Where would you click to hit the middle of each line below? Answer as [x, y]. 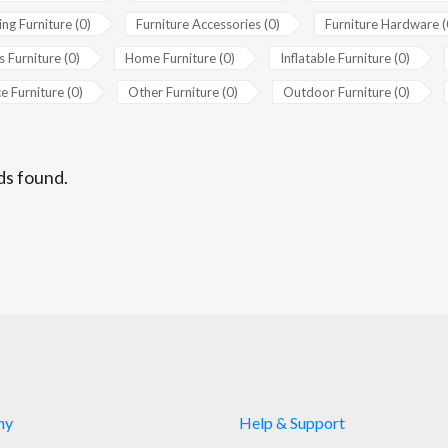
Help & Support [292, 422]
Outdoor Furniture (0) [346, 92]
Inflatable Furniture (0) [344, 58]
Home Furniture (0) [179, 58]
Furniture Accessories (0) [207, 24]
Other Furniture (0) [182, 92]
